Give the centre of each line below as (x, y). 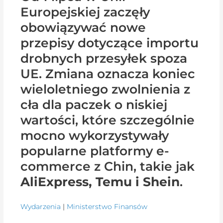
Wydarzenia (41, 207)
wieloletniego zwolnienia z (106, 89)
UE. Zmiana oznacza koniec (108, 73)
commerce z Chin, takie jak (108, 166)
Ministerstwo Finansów (107, 207)
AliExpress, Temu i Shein (100, 181)
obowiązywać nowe (83, 27)
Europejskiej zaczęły (85, 12)
